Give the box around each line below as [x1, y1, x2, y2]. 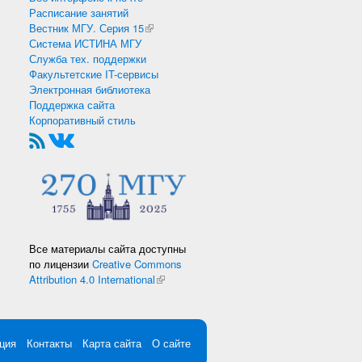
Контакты [27, 335, 72, 351]
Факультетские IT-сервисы [29, 66, 158, 82]
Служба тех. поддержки [29, 51, 146, 66]
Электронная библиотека [29, 82, 150, 97]
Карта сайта [82, 335, 141, 351]
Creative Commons [92, 255, 182, 271]
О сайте [152, 335, 191, 351]
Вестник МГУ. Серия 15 [29, 20, 144, 36]
